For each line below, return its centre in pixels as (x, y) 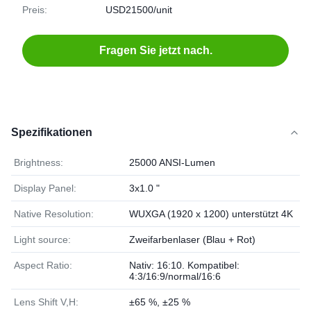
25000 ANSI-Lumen (172, 162)
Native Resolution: (54, 214)
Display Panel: (45, 188)
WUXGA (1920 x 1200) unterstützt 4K (211, 214)
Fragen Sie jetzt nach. (155, 50)
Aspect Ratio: (43, 265)
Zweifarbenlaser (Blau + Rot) (192, 239)
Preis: (35, 10)
